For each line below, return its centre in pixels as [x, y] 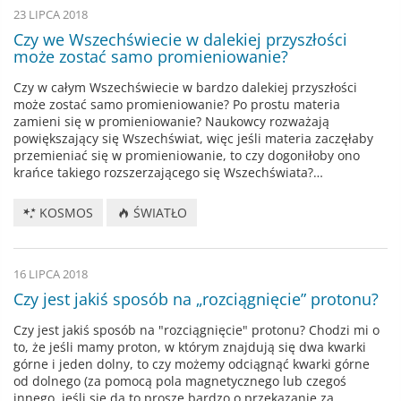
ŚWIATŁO [158, 213]
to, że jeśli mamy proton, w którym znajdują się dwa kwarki [190, 346]
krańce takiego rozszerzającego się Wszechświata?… [168, 173]
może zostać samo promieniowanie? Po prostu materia [177, 105]
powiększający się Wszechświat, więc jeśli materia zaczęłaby [193, 139]
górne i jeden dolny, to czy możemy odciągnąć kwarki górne [192, 363]
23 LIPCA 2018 [51, 15]
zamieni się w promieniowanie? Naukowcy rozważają [171, 122]
